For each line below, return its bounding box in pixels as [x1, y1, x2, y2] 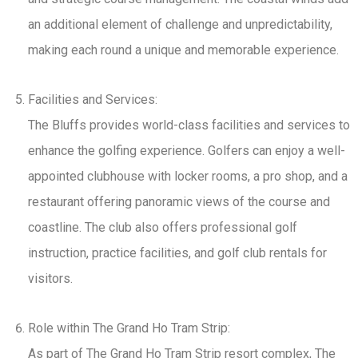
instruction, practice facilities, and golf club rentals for [28, 245, 327, 261]
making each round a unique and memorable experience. [28, 42, 339, 58]
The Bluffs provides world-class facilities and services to [28, 117, 350, 133]
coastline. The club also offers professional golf [28, 220, 297, 236]
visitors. [28, 271, 73, 287]
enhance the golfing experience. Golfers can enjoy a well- [28, 143, 345, 159]
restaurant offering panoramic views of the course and [28, 194, 330, 210]
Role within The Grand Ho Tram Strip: [28, 320, 230, 336]
